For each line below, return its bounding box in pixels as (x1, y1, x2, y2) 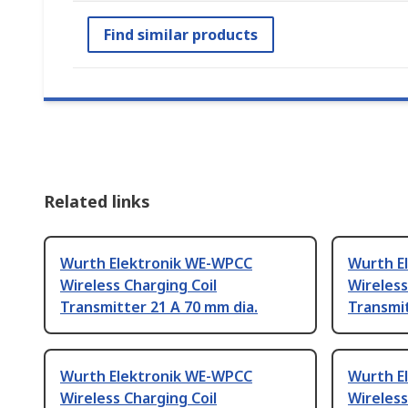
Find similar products (104, 25, 258, 46)
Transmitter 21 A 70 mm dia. (60, 297, 258, 318)
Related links (44, 190, 150, 213)
